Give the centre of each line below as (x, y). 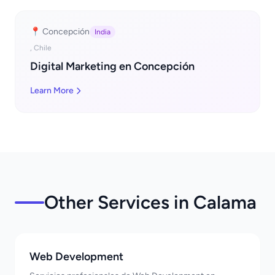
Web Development (76, 257)
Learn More (52, 91)
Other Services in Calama (150, 202)
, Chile (41, 48)
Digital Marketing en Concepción (112, 66)
